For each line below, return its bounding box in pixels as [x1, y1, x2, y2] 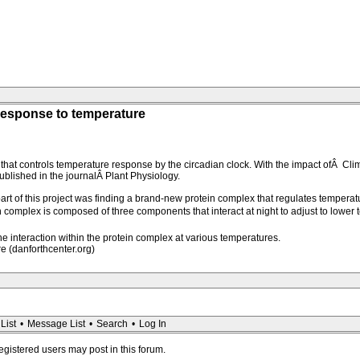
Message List [27, 318, 85, 329]
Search [96, 318, 128, 329]
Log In [139, 318, 166, 329]
